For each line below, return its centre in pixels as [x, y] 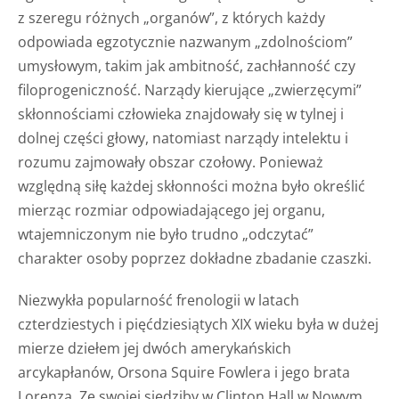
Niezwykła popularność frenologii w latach [159, 300]
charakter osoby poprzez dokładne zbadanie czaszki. [195, 258]
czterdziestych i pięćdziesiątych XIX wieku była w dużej [198, 324]
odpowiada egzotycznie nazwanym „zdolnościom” [185, 41]
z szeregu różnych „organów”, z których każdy [171, 17]
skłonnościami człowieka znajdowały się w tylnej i [181, 114]
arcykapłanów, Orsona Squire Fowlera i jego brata [184, 372]
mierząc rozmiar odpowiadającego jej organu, [171, 210]
